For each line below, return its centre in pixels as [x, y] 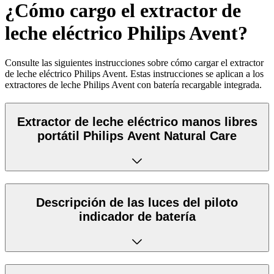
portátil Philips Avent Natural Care [137, 135]
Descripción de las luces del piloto [137, 202]
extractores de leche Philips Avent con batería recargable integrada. [133, 85]
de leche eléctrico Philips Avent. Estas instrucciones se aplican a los [134, 74]
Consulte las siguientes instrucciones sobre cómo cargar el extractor [134, 63]
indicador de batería [137, 216]
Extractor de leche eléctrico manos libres [137, 121]
